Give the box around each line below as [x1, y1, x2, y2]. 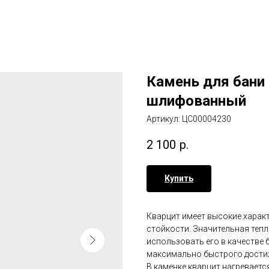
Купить [165, 174, 193, 184]
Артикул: [147, 114, 182, 124]
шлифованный [147, 92, 246, 109]
